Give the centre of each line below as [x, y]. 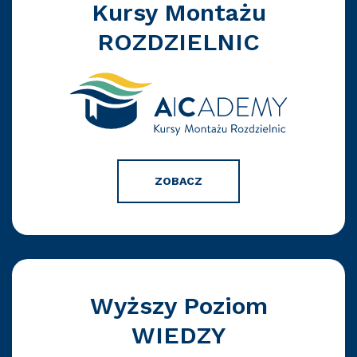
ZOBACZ [178, 180]
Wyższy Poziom [178, 305]
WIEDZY [178, 335]
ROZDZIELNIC [178, 41]
